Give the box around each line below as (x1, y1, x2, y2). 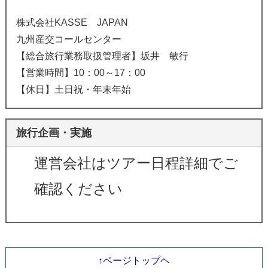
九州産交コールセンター (16, 33, 121, 44)
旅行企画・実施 (16, 126, 92, 139)
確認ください (33, 180, 123, 197)
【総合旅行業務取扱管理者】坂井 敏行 (16, 50, 188, 61)
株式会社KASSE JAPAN (16, 17, 128, 28)
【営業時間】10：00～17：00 (16, 67, 145, 78)
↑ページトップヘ (98, 255, 170, 266)
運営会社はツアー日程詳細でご (33, 154, 238, 171)
